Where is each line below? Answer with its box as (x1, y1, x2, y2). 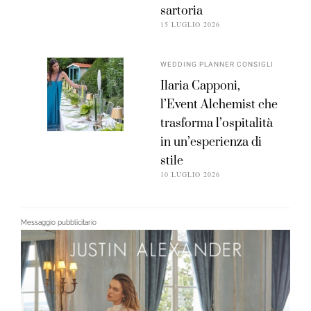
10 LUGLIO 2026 (160, 169, 221, 179)
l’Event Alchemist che (160, 96, 278, 112)
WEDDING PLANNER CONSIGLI (160, 59, 274, 69)
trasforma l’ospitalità (160, 115, 274, 131)
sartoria (160, 3, 203, 19)
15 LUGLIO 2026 (160, 19, 221, 29)
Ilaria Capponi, (160, 78, 241, 94)
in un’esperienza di (160, 134, 262, 150)
